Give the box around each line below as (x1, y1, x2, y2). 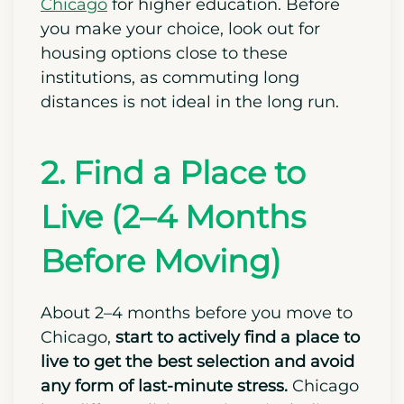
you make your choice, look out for (41, 86, 320, 106)
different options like (41, 13, 213, 33)
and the (122, 37, 194, 58)
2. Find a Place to (41, 220, 306, 260)
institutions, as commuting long (41, 134, 299, 155)
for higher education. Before (107, 61, 340, 82)
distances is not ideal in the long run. (41, 159, 339, 179)
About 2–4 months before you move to (41, 370, 353, 390)
